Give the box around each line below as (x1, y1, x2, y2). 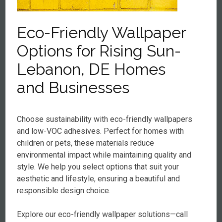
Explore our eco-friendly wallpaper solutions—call (17, 210, 188, 219)
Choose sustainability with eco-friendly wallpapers (17, 114, 193, 124)
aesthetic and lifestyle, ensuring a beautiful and (17, 174, 180, 183)
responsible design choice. (17, 186, 111, 195)
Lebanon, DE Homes (17, 60, 166, 78)
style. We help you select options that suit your (17, 162, 179, 171)
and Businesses (17, 78, 130, 97)
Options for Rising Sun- (17, 42, 181, 60)
